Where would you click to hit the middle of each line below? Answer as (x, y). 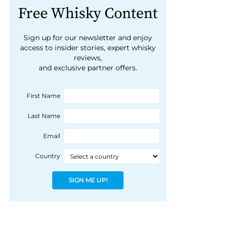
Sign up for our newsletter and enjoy (88, 38)
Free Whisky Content (88, 14)
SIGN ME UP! (88, 180)
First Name (43, 96)
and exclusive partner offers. (88, 68)
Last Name (44, 116)
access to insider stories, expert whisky (88, 48)
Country (47, 156)
